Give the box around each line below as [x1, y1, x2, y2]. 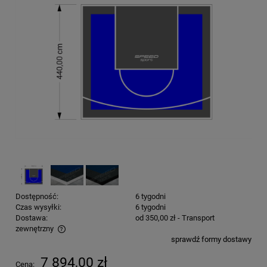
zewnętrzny [15, 223, 54, 233]
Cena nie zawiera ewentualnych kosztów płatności [27, 236, 197, 246]
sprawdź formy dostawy [171, 234, 252, 244]
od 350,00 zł [135, 213, 176, 222]
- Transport [177, 213, 215, 222]
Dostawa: [15, 213, 48, 222]
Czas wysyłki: [15, 202, 61, 212]
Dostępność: [15, 191, 58, 201]
